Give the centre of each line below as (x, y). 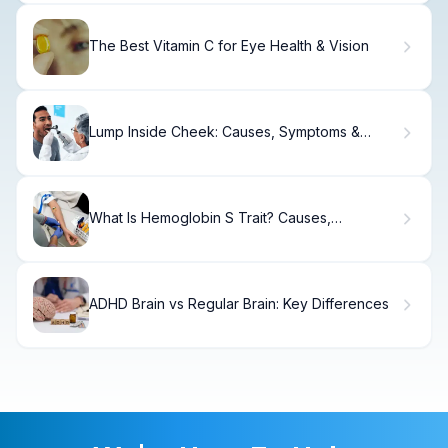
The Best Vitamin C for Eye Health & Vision (229, 46)
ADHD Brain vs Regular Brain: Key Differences (239, 304)
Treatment (122, 149)
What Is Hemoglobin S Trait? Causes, (210, 218)
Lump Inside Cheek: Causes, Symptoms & (224, 132)
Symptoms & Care (147, 235)
